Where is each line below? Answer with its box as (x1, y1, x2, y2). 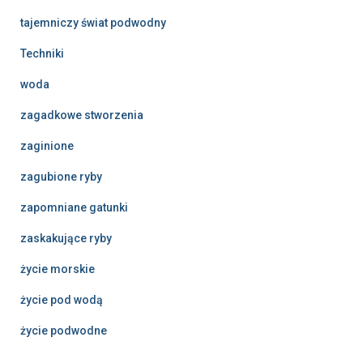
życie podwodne (20, 323, 107, 337)
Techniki (20, 46, 64, 60)
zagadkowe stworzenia (20, 108, 143, 122)
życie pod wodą (20, 293, 103, 306)
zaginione (20, 139, 74, 152)
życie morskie (20, 262, 95, 275)
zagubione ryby (20, 169, 102, 183)
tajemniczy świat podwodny (20, 15, 166, 29)
